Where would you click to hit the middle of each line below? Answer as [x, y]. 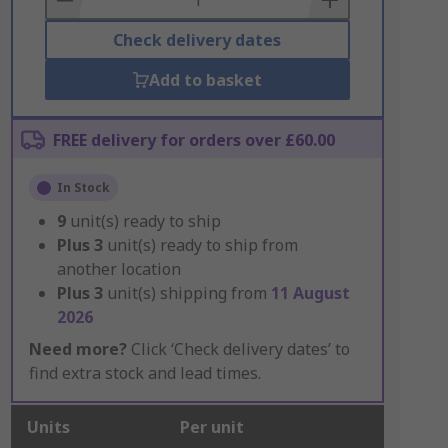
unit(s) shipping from [188, 293]
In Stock [83, 187]
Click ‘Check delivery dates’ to [238, 349]
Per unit [211, 427]
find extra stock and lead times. [144, 373]
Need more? [77, 349]
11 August [310, 293]
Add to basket [205, 80]
